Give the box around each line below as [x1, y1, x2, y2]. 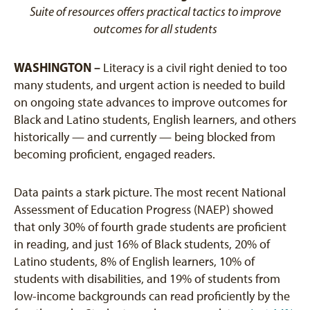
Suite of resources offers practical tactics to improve [29, 4, 281, 19]
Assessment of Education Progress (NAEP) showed [14, 202, 273, 217]
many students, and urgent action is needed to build [14, 77, 285, 93]
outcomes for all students [93, 21, 217, 37]
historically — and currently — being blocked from [14, 129, 275, 145]
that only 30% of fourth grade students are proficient [14, 219, 286, 235]
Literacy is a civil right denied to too [103, 60, 287, 75]
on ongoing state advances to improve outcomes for [14, 95, 287, 110]
